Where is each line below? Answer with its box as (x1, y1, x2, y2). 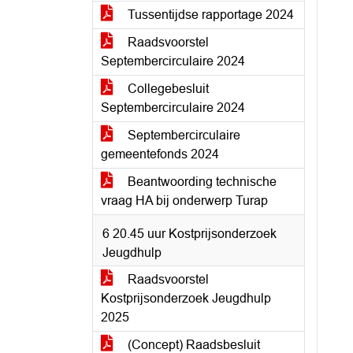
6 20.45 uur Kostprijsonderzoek (102, 227, 277, 240)
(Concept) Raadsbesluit (124, 338, 260, 351)
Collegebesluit (124, 82, 209, 95)
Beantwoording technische (124, 175, 277, 188)
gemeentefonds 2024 (101, 147, 219, 161)
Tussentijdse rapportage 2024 (124, 8, 294, 21)
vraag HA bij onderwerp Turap (101, 194, 268, 207)
